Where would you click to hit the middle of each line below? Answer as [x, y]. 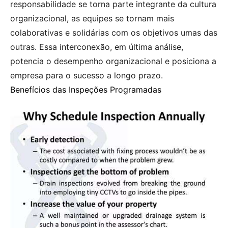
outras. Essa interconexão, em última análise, [97, 47]
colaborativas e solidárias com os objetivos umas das [114, 33]
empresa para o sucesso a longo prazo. [87, 76]
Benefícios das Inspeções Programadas [86, 90]
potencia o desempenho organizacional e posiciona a [113, 61]
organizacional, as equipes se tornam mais [92, 19]
